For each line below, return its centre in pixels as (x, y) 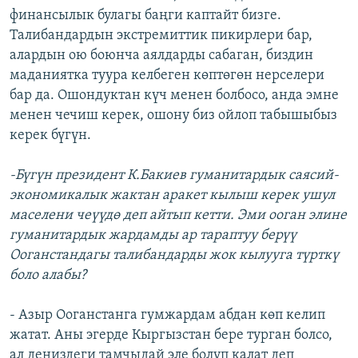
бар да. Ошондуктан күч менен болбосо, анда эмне (174, 96)
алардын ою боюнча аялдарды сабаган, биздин (161, 56)
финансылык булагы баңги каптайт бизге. (145, 16)
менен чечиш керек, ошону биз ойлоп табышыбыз (173, 116)
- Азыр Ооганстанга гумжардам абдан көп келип (167, 316)
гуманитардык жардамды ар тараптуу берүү (153, 236)
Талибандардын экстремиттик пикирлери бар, (161, 36)
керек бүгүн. (50, 136)
